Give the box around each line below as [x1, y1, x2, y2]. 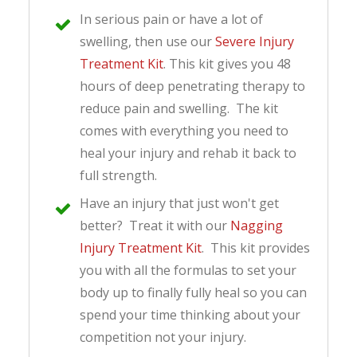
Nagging [230, 217, 283, 235]
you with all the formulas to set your [80, 261, 296, 280]
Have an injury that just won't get [80, 194, 279, 213]
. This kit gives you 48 [163, 54, 291, 73]
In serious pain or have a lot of [80, 10, 263, 28]
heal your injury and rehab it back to [80, 143, 296, 162]
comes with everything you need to [80, 121, 288, 139]
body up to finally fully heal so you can [80, 284, 307, 302]
